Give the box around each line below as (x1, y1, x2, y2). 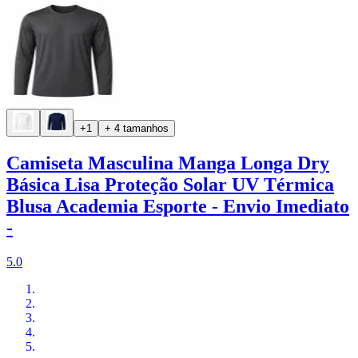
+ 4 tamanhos (105, 122, 169, 135)
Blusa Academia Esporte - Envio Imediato (6, 196, 349, 217)
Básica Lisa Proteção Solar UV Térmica (6, 174, 334, 196)
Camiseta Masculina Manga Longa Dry (6, 153, 329, 174)
